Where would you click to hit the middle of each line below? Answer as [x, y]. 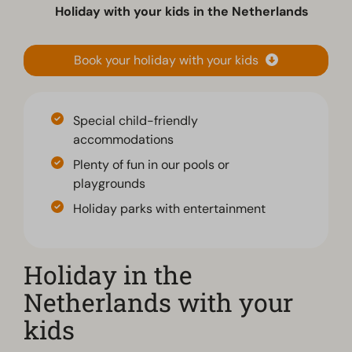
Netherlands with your [159, 302]
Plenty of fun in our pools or [152, 165]
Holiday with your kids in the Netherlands [182, 11]
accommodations [124, 140]
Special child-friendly [136, 121]
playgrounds [110, 184]
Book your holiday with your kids [168, 60]
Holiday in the [108, 275]
